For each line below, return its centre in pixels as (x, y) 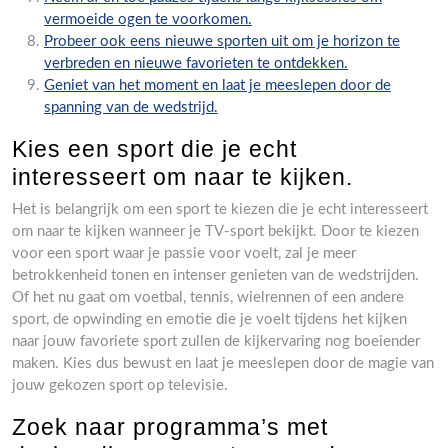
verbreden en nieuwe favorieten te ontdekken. (196, 63)
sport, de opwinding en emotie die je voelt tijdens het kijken (209, 319)
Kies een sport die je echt (154, 149)
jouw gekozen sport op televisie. (120, 385)
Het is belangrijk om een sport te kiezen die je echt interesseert (220, 209)
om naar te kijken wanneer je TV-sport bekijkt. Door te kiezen (215, 231)
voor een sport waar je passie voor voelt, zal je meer (184, 253)
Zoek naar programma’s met (170, 427)
